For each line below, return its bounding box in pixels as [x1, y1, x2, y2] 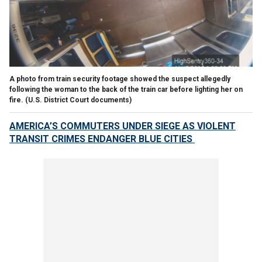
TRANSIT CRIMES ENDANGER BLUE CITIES [9, 133, 195, 144]
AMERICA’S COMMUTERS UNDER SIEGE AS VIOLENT [9, 120, 236, 132]
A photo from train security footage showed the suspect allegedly [9, 74, 230, 83]
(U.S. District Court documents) [25, 95, 132, 104]
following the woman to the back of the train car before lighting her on [9, 85, 243, 94]
